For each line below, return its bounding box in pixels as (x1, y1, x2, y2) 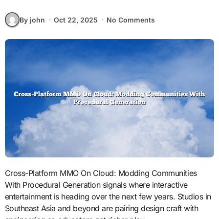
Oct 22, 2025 (53, 15, 98, 24)
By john (19, 15, 45, 24)
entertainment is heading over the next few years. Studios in (4, 191, 211, 201)
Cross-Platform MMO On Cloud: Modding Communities (4, 168, 11, 178)
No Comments (107, 15, 155, 24)
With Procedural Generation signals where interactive (4, 179, 188, 190)
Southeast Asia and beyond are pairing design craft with (4, 203, 198, 213)
